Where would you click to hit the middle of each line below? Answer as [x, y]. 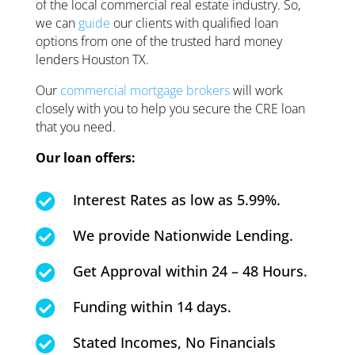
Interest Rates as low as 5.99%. [176, 200]
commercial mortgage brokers [145, 91]
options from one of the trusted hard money [158, 42]
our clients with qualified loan [194, 23]
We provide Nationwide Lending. [183, 236]
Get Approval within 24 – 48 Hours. [192, 271]
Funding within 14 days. [152, 307]
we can [57, 23]
